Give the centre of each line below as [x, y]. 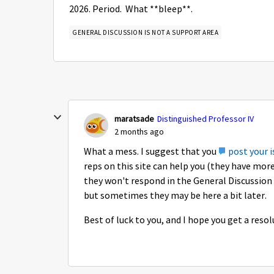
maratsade [134, 119]
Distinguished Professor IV [206, 119]
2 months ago [139, 131]
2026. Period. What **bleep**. [133, 9]
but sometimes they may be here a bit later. [176, 196]
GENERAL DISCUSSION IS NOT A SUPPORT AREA [145, 32]
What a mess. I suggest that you [151, 152]
